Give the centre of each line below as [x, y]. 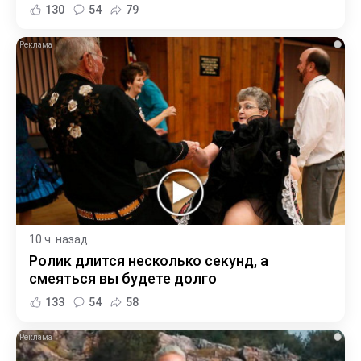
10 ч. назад [58, 239]
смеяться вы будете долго [123, 278]
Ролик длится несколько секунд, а [149, 260]
